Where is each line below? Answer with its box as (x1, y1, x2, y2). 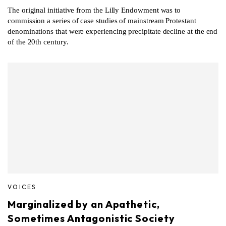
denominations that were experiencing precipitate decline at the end (8, 27, 218, 35)
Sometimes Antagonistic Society (8, 211, 175, 224)
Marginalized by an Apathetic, (8, 197, 160, 210)
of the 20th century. (8, 37, 69, 46)
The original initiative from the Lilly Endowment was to (8, 6, 181, 14)
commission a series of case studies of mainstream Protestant (8, 16, 196, 25)
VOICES (8, 183, 36, 191)
